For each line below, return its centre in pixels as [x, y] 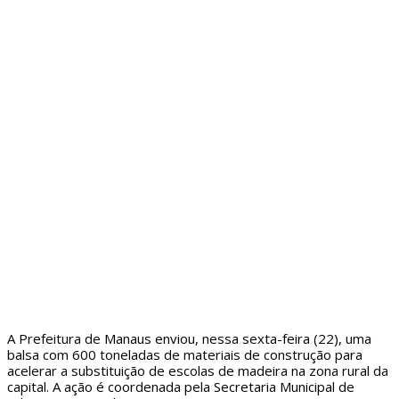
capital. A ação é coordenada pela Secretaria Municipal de [181, 386]
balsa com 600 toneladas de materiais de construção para [185, 354]
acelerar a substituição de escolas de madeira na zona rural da [198, 370]
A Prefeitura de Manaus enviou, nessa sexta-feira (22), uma [189, 338]
